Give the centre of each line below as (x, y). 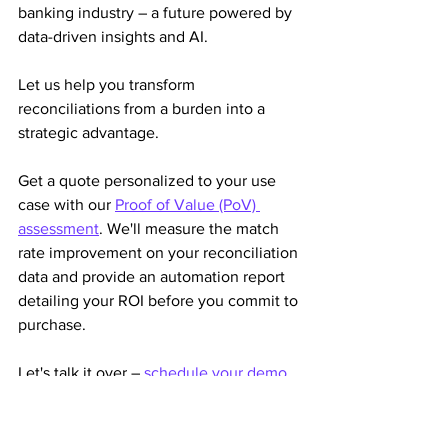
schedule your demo (215, 372)
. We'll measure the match (191, 228)
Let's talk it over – (81, 372)
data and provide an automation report (153, 276)
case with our (66, 204)
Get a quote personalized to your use (149, 180)
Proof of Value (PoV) (187, 204)
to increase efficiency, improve (127, 396)
